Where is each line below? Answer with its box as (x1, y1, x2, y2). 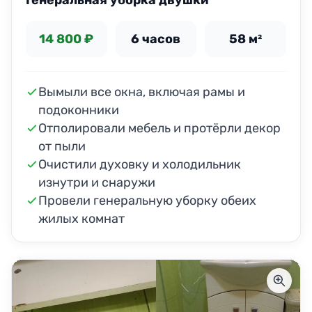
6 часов (131, 31, 181, 47)
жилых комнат (38, 211, 125, 227)
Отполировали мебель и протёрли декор (38, 120, 281, 136)
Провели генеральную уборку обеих (38, 193, 256, 209)
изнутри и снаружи (38, 175, 155, 191)
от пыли (38, 139, 86, 155)
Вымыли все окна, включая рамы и (38, 84, 245, 100)
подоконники (38, 102, 119, 118)
